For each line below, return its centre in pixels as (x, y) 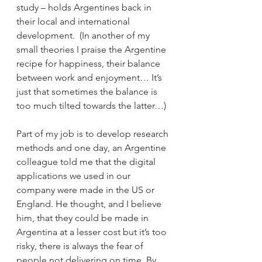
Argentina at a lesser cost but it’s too (93, 232)
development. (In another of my (84, 35)
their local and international (74, 21)
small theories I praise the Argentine (92, 49)
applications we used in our (75, 175)
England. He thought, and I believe (90, 204)
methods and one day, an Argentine (92, 147)
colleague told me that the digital (87, 161)
